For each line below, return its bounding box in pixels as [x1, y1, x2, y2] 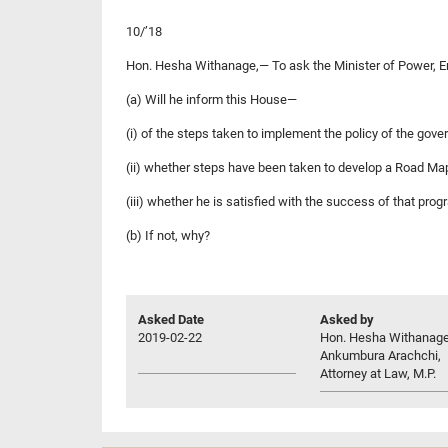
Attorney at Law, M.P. [320, 365, 436, 381]
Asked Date [138, 311, 204, 327]
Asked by [320, 311, 374, 327]
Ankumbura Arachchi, [320, 347, 441, 363]
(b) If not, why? [126, 227, 210, 243]
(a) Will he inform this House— [126, 91, 297, 107]
